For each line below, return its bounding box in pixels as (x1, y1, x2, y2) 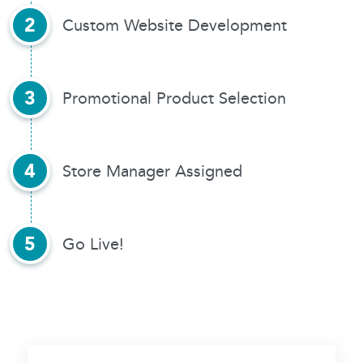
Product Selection (156, 88, 286, 109)
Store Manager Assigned (62, 161, 242, 181)
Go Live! (62, 234, 124, 254)
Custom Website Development (62, 15, 287, 36)
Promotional (62, 88, 156, 109)
